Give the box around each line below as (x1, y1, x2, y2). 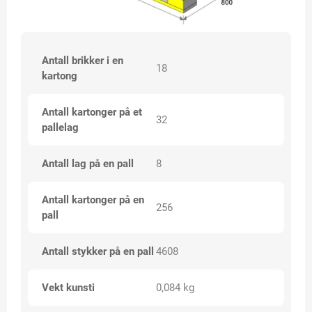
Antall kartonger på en (42, 194, 144, 207)
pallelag (42, 121, 79, 134)
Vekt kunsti (42, 281, 95, 295)
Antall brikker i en (42, 54, 123, 68)
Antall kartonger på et (42, 106, 142, 119)
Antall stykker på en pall (42, 245, 154, 258)
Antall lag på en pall (42, 157, 134, 171)
